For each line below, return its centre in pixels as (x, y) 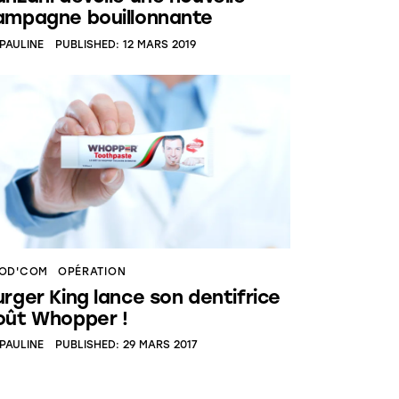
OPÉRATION (92, 271)
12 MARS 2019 (159, 44)
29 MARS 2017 (160, 345)
